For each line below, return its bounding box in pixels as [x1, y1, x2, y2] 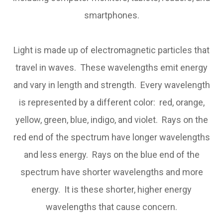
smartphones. [84, 10, 139, 20]
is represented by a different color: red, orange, [18, 97, 205, 108]
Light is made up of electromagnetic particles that [13, 45, 210, 55]
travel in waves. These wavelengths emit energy [15, 62, 208, 73]
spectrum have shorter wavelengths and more [20, 167, 203, 177]
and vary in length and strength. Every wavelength [13, 80, 210, 90]
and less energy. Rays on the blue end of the [23, 149, 200, 160]
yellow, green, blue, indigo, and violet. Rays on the [15, 114, 208, 125]
